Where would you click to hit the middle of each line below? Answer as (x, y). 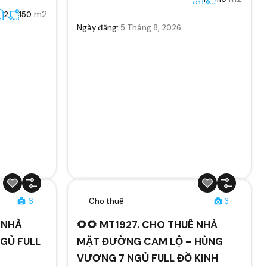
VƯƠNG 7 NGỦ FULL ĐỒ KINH (147, 258)
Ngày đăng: (98, 27)
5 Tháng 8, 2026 (150, 27)
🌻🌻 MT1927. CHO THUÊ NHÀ (147, 224)
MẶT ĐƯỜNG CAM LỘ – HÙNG (150, 241)
